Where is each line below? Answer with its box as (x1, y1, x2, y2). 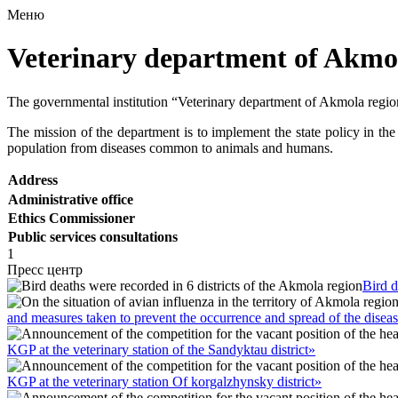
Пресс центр (7, 261, 83, 277)
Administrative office (8, 191, 133, 207)
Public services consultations (8, 228, 181, 244)
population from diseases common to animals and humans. (7, 139, 333, 155)
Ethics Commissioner (8, 210, 135, 226)
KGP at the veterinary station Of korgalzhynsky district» (7, 373, 322, 389)
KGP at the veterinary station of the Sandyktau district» (7, 341, 315, 357)
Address (8, 171, 58, 187)
